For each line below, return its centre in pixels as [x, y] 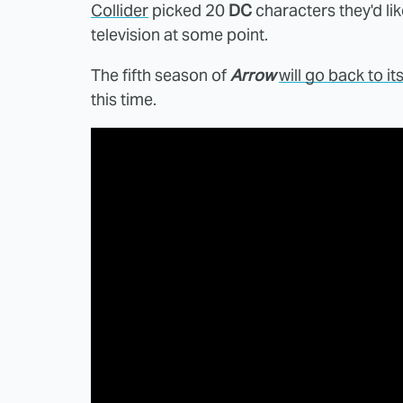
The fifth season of [161, 75]
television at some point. [179, 34]
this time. [124, 99]
